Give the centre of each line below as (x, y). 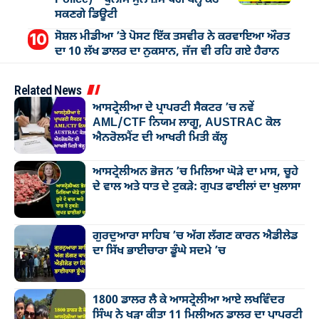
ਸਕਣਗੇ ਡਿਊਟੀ (86, 15)
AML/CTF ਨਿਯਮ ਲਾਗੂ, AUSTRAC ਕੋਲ (187, 123)
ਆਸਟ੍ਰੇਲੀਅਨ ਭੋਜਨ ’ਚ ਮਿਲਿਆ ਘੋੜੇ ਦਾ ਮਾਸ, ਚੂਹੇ (195, 172)
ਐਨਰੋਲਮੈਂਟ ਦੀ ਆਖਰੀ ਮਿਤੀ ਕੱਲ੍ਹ (160, 138)
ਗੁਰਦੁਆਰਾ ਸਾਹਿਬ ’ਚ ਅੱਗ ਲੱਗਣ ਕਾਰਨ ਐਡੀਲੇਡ (195, 236)
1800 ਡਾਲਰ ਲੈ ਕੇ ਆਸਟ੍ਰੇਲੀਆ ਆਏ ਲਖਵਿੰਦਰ (189, 300)
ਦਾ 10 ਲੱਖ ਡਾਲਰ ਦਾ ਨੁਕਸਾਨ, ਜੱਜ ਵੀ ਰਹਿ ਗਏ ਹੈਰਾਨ (167, 52)
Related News (48, 90)
